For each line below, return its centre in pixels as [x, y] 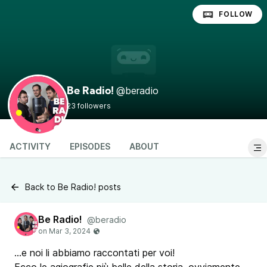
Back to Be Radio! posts [73, 187]
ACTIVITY [30, 146]
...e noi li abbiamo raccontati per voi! [94, 253]
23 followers [89, 106]
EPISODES [90, 146]
